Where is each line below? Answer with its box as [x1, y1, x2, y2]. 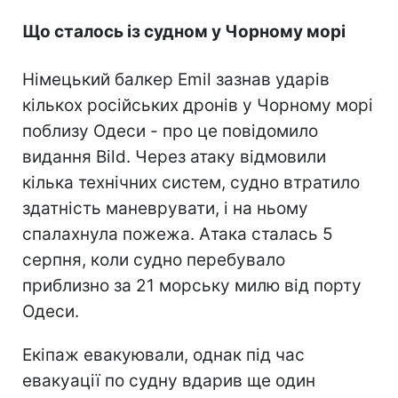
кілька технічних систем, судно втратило [22, 172, 360, 194]
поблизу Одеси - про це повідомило [22, 121, 318, 142]
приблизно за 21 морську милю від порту [22, 275, 362, 297]
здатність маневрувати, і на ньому [22, 198, 308, 219]
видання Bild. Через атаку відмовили [22, 147, 326, 168]
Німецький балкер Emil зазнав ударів [22, 69, 330, 91]
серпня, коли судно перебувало [22, 250, 285, 271]
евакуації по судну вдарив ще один [22, 370, 315, 392]
